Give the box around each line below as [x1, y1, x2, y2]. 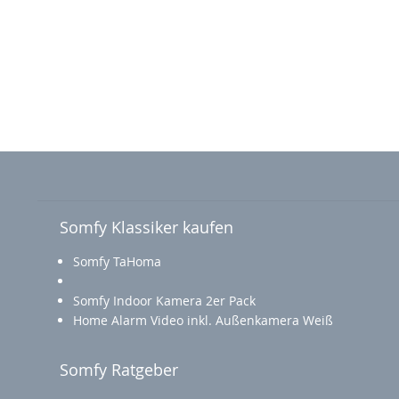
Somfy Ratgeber [59, 359, 178, 380]
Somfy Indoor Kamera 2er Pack [72, 292, 256, 309]
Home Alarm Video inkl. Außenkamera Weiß [72, 312, 333, 329]
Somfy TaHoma [72, 253, 161, 270]
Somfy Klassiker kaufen [59, 216, 233, 238]
